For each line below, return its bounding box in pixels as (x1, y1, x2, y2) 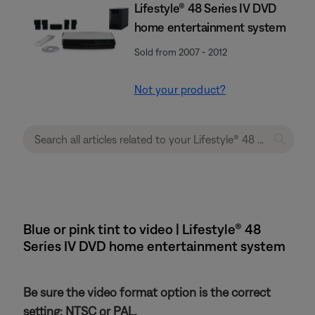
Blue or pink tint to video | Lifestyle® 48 (23, 221, 261, 237)
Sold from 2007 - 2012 (134, 46, 227, 58)
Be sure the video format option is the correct (23, 285, 271, 300)
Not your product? (134, 83, 226, 96)
